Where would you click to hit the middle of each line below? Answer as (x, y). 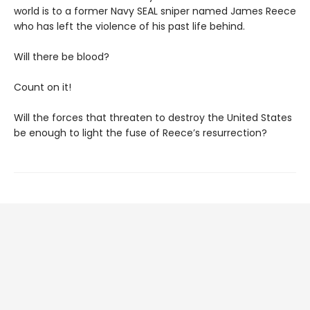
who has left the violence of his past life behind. (129, 27)
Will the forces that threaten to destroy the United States (153, 118)
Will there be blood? (62, 57)
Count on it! (43, 88)
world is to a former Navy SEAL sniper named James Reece (155, 11)
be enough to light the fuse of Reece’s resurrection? (140, 133)
